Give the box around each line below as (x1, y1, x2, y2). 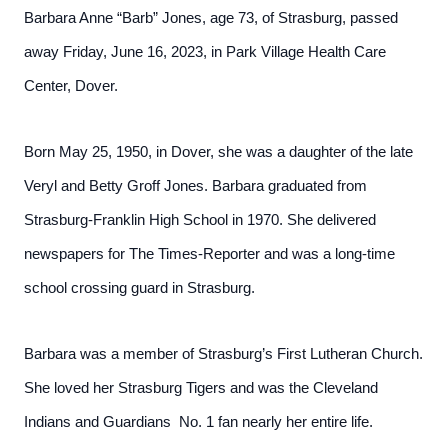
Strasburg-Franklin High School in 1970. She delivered (24, 212, 376, 228)
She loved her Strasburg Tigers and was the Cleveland (24, 380, 378, 396)
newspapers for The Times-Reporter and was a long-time (24, 246, 395, 262)
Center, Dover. (24, 78, 118, 94)
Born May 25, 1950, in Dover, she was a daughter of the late (24, 144, 413, 160)
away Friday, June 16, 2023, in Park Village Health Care (24, 44, 386, 60)
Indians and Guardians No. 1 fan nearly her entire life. (24, 414, 373, 430)
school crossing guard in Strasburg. (24, 280, 259, 296)
